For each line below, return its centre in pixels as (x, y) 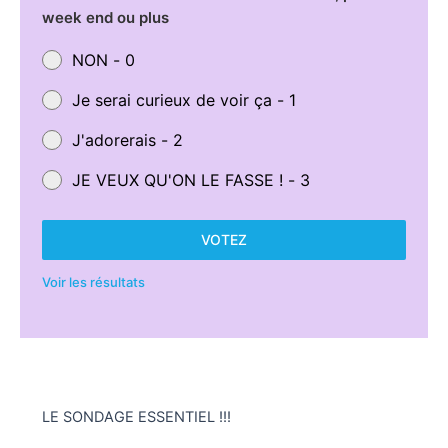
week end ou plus (105, 17)
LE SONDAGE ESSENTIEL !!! (136, 416)
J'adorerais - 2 (127, 139)
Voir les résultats (93, 281)
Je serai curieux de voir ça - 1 (183, 99)
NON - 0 (103, 59)
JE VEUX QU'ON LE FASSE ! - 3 (190, 179)
